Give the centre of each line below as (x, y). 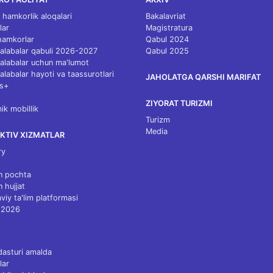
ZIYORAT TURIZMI (179, 103)
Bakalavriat (166, 16)
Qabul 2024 (167, 39)
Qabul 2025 (167, 51)
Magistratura (169, 28)
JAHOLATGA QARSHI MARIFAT (203, 77)
